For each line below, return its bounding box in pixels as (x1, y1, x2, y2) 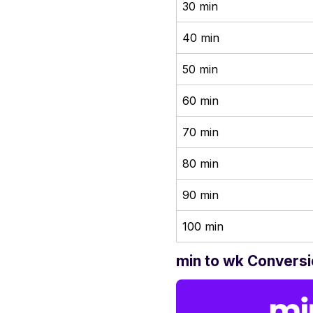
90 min (182, 187, 219, 202)
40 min (182, 30, 219, 45)
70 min (182, 124, 219, 139)
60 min (182, 93, 219, 108)
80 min (182, 156, 219, 170)
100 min (182, 219, 224, 233)
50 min (182, 61, 218, 76)
